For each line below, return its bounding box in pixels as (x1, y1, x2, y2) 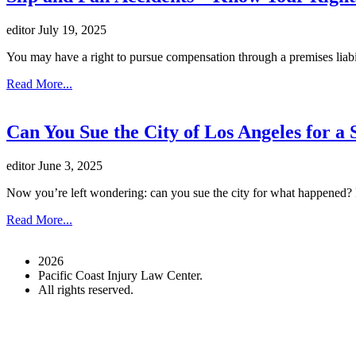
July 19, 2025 (38, 23, 106, 37)
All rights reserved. (38, 283, 133, 297)
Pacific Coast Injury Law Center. (38, 269, 203, 283)
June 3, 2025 (38, 159, 103, 173)
